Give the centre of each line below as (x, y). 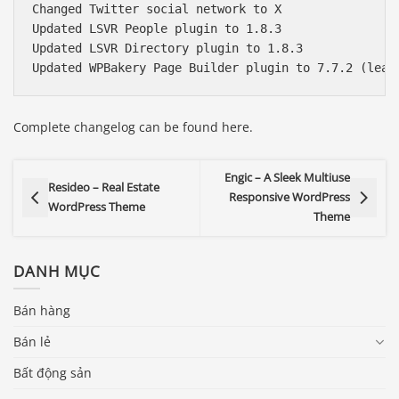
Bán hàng (42, 310)
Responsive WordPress (290, 198)
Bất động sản (53, 372)
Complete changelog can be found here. (133, 126)
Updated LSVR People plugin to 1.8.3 (157, 29)
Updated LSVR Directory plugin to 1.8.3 (167, 49)
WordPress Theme (96, 208)
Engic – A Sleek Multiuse (288, 178)
